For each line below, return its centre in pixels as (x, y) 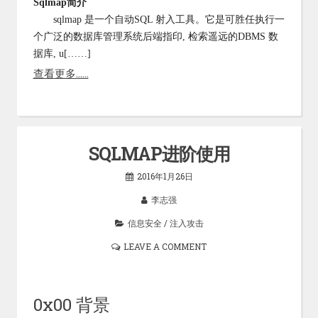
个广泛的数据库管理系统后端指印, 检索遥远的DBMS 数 (155, 37)
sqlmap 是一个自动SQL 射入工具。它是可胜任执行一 (159, 20)
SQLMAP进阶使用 (159, 153)
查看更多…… (61, 73)
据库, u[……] (62, 54)
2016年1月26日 (165, 176)
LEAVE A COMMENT (165, 246)
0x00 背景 (71, 304)
